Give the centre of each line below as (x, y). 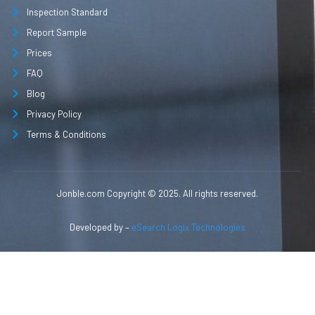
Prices (39, 52)
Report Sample (56, 32)
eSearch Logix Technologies (188, 227)
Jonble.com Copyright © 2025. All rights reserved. (157, 193)
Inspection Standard (67, 12)
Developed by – (101, 227)
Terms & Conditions (66, 134)
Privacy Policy (54, 114)
